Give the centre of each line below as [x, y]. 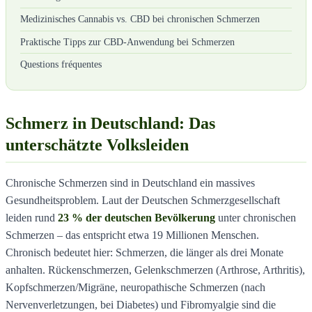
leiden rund [32, 217]
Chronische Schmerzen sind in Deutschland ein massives [130, 182]
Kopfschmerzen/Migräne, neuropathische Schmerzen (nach [135, 287]
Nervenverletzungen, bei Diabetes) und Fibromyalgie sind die [141, 304]
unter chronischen [256, 217]
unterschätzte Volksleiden [97, 145]
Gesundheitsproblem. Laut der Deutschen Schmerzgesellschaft [143, 200]
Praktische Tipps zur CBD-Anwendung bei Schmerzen [127, 42]
